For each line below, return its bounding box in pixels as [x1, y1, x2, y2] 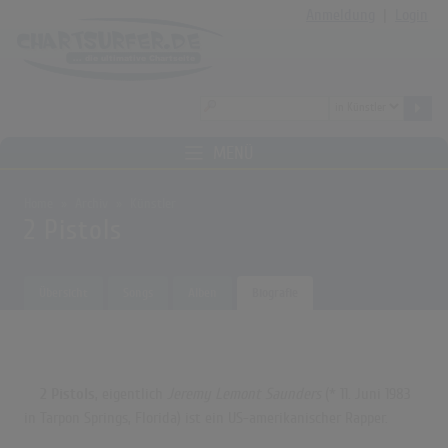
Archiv [75, 196, 108, 212]
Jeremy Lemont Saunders [167, 385, 321, 404]
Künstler [130, 196, 176, 212]
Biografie [252, 285, 298, 301]
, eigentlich [95, 385, 167, 404]
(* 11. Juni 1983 [321, 385, 411, 404]
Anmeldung [306, 6, 375, 24]
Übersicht [39, 285, 88, 301]
